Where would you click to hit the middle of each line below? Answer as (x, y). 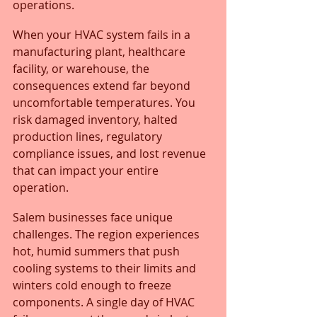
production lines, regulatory (89, 137)
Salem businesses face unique (94, 218)
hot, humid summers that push (98, 252)
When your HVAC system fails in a (103, 35)
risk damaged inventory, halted (97, 120)
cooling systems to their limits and (106, 269)
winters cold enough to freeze (93, 286)
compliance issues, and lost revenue (111, 154)
